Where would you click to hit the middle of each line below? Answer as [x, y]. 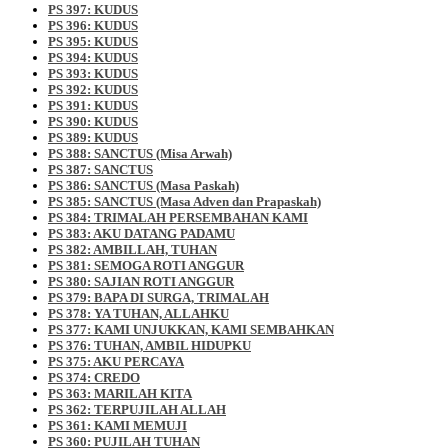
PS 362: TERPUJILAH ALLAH [137, 409]
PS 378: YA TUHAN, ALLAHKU [138, 313]
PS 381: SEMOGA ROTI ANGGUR [146, 265]
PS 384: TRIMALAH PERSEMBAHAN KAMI [178, 217]
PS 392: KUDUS [93, 89]
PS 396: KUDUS [93, 25]
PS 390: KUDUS [93, 121]
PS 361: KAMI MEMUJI [117, 425]
